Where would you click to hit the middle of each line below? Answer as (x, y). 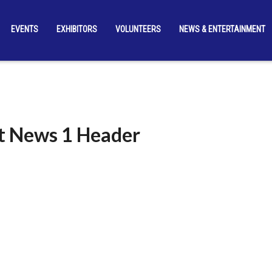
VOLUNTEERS (138, 29)
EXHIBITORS (76, 29)
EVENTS (24, 29)
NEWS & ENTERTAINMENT (222, 29)
